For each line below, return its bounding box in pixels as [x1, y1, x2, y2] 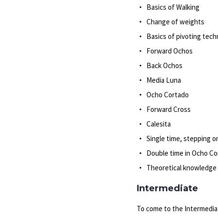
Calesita [146, 119, 171, 128]
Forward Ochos [146, 46, 193, 55]
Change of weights [146, 17, 204, 26]
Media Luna [146, 75, 181, 85]
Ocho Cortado [146, 90, 189, 99]
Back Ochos [146, 61, 182, 70]
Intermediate [136, 183, 198, 194]
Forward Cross [146, 105, 191, 114]
